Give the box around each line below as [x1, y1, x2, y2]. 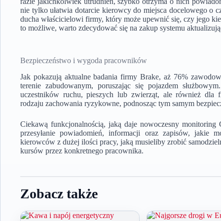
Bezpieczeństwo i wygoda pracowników [20, 56, 147, 65]
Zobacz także [20, 185, 98, 201]
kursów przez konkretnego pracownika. [20, 146, 144, 155]
